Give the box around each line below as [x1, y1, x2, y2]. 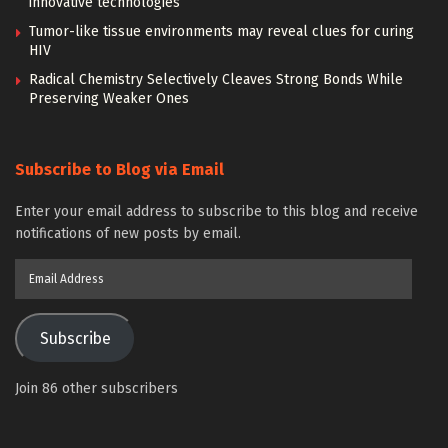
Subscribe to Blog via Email [15, 160, 224, 180]
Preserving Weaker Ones [29, 90, 189, 108]
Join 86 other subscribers [15, 380, 178, 398]
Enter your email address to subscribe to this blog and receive [15, 203, 418, 221]
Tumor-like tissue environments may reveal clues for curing [29, 23, 414, 41]
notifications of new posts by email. [15, 225, 241, 243]
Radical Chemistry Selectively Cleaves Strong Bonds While [29, 71, 403, 89]
